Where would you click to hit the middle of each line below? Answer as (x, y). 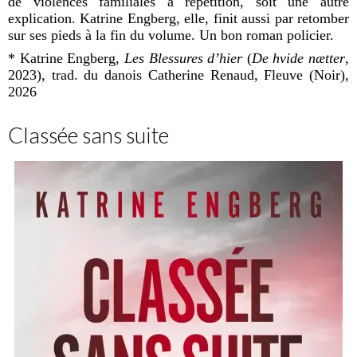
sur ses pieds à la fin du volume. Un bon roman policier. (171, 35)
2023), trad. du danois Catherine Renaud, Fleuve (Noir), (178, 75)
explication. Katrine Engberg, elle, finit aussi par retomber (178, 18)
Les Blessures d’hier (183, 58)
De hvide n (283, 58)
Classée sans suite (88, 135)
